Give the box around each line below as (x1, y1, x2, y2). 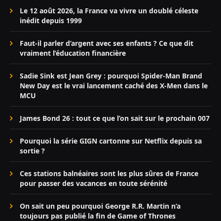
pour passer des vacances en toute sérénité (20, 179, 167, 188)
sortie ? (20, 146, 45, 156)
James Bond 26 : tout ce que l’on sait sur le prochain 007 (20, 113, 210, 123)
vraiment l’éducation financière (20, 48, 126, 58)
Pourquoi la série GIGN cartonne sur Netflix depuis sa (20, 136, 202, 146)
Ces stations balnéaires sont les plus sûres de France (20, 169, 198, 179)
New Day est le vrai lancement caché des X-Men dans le (20, 81, 208, 91)
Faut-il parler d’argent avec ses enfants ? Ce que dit (20, 38, 193, 48)
